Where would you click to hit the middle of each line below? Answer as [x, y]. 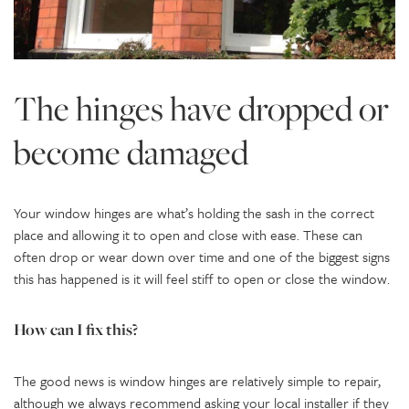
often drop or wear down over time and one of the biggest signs [202, 256]
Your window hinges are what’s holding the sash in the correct [194, 212]
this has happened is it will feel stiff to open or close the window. [202, 278]
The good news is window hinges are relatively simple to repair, [197, 380]
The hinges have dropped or [201, 108]
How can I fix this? [76, 329]
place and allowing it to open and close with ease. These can [188, 234]
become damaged [131, 152]
